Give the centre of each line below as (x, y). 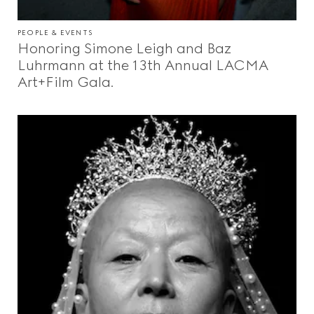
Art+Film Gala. (66, 82)
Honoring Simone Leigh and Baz (124, 49)
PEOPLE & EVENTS (55, 33)
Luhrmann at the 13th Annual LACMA (143, 66)
